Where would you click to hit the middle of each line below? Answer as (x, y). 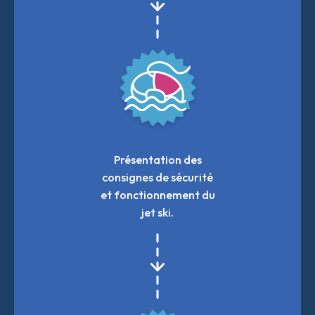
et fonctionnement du (157, 194)
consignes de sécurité (157, 177)
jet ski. (157, 212)
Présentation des (157, 159)
